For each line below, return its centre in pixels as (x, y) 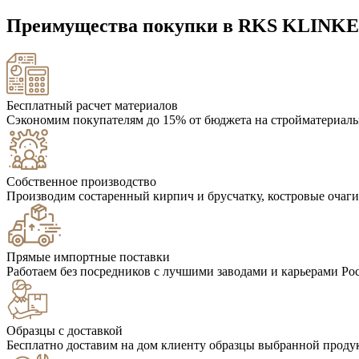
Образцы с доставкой (65, 331)
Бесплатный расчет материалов (92, 106)
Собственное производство (81, 182)
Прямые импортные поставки (88, 257)
